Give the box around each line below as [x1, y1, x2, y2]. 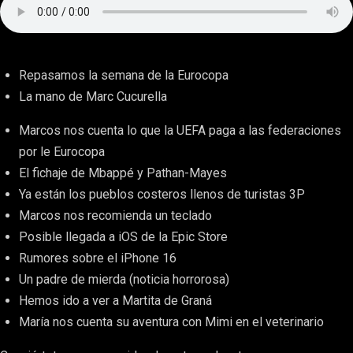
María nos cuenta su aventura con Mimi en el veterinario [19, 314, 324, 329]
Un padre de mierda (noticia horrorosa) [19, 272, 229, 287]
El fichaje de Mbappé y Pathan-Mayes [19, 165, 230, 180]
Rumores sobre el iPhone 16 [19, 251, 176, 266]
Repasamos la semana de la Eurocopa [19, 68, 229, 83]
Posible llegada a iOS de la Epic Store [19, 229, 228, 244]
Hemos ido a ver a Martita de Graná [19, 293, 212, 308]
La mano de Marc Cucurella [19, 89, 167, 104]
